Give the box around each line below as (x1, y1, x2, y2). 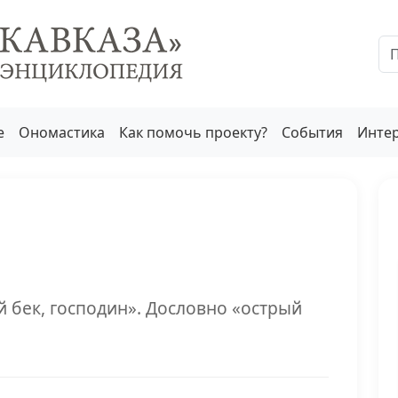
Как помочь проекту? (119, 123, 267, 142)
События (282, 123, 343, 142)
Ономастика (19, 123, 105, 142)
